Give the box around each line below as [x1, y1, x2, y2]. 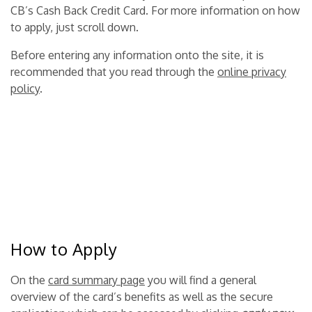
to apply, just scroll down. [10, 20, 139, 35]
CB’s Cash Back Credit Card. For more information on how [10, 3, 300, 18]
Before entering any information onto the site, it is [10, 48, 264, 63]
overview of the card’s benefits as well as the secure [10, 290, 273, 304]
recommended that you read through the [10, 65, 217, 79]
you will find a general [145, 273, 256, 288]
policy [10, 81, 40, 96]
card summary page [48, 273, 145, 288]
